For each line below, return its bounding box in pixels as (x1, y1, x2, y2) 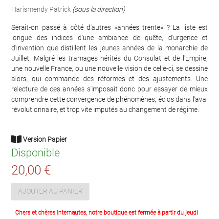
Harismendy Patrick (11, 5, 71, 13)
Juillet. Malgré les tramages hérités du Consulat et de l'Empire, (11, 54, 208, 62)
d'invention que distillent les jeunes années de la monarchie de (11, 44, 208, 52)
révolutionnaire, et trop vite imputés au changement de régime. (11, 105, 199, 113)
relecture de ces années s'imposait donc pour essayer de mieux (11, 85, 208, 93)
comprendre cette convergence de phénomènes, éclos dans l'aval (11, 95, 208, 103)
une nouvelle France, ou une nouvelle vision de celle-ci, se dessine (11, 64, 208, 72)
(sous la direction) (72, 5, 125, 13)
